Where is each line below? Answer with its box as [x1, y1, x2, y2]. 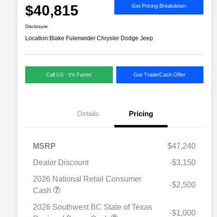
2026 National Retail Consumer [33, 175, 141, 184]
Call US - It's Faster [46, 72, 92, 78]
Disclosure [25, 24, 48, 30]
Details [77, 109, 99, 118]
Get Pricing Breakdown [132, 2, 186, 9]
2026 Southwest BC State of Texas [33, 203, 152, 212]
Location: [25, 35, 49, 42]
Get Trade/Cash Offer [134, 72, 186, 78]
